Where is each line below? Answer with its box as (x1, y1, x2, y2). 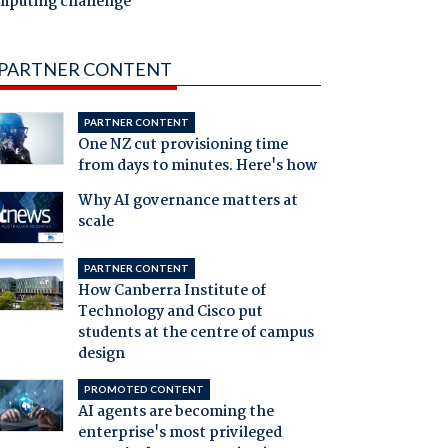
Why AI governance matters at (77, 189, 298, 214)
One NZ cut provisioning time (77, 133, 288, 158)
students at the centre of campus (77, 321, 314, 346)
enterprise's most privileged (77, 421, 282, 446)
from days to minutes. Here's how (77, 154, 317, 179)
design (77, 342, 125, 367)
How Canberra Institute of (77, 279, 266, 304)
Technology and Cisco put (77, 300, 263, 325)
